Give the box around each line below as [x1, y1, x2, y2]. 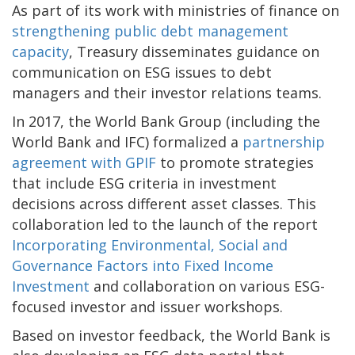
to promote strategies [156, 152, 314, 172]
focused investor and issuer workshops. [12, 296, 283, 316]
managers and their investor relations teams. [12, 82, 322, 102]
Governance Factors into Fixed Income [12, 255, 273, 275]
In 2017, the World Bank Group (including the [12, 111, 320, 131]
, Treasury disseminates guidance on [69, 41, 319, 61]
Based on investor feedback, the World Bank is [12, 325, 330, 345]
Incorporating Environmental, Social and [12, 235, 288, 254]
